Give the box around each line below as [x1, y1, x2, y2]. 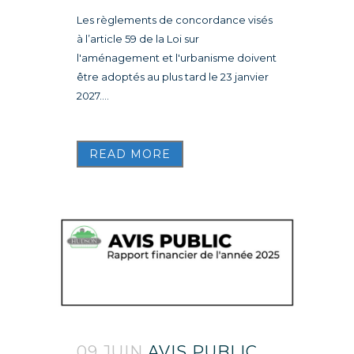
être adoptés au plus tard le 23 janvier [77, 70, 269, 83]
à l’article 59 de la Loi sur [77, 32, 199, 45]
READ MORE [89, 146, 171, 161]
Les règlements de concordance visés [77, 13, 273, 26]
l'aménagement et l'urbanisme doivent [77, 51, 277, 64]
